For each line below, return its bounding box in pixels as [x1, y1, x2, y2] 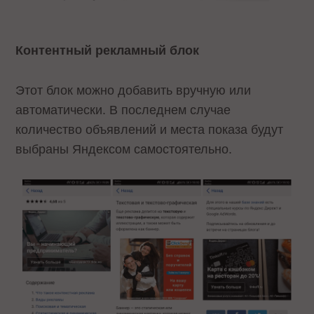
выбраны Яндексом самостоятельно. [15, 142, 236, 156]
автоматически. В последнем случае [15, 102, 231, 117]
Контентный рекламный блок [15, 43, 203, 58]
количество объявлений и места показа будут [15, 122, 284, 137]
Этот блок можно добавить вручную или [15, 83, 252, 97]
